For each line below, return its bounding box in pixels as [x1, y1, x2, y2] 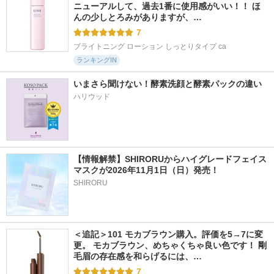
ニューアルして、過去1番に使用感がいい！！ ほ [73, 1, 261, 11]
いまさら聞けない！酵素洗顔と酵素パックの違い [73, 79, 262, 89]
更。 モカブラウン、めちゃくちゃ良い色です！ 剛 [73, 240, 267, 250]
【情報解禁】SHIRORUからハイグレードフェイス [73, 154, 267, 164]
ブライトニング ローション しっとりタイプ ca [73, 42, 226, 51]
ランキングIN [76, 56, 117, 64]
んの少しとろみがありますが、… [73, 12, 202, 22]
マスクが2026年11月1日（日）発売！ [73, 165, 219, 175]
